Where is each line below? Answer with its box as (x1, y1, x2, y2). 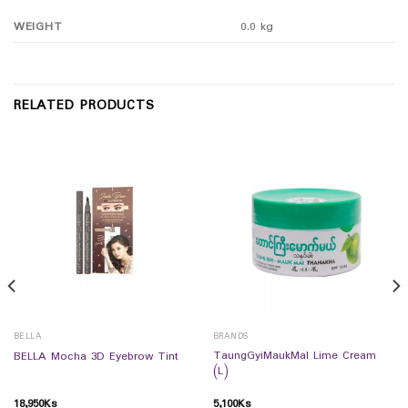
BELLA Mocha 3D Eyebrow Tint (13, 348, 178, 367)
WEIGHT (14, 16, 63, 36)
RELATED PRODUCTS (14, 96, 155, 117)
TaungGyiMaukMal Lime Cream (212, 347, 376, 366)
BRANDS (212, 330, 249, 344)
